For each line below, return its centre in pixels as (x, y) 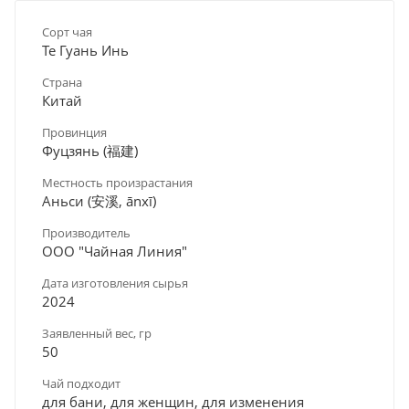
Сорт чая (67, 31)
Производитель (86, 232)
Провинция (74, 132)
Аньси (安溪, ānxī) (99, 200)
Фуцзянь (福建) (90, 150)
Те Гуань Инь (85, 50)
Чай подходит (81, 383)
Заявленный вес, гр (97, 333)
